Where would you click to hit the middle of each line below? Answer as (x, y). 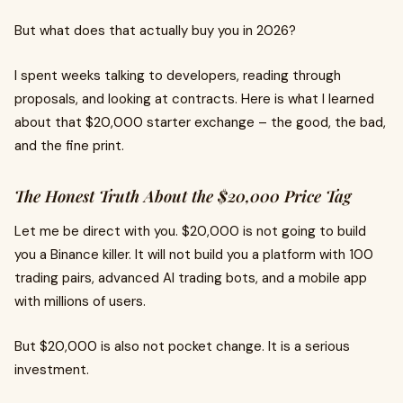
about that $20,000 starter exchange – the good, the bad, (200, 122)
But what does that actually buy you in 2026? (155, 31)
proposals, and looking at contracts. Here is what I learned (194, 99)
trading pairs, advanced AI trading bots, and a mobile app (191, 278)
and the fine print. (69, 146)
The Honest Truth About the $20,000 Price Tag (183, 196)
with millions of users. (80, 301)
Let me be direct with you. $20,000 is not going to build (190, 231)
